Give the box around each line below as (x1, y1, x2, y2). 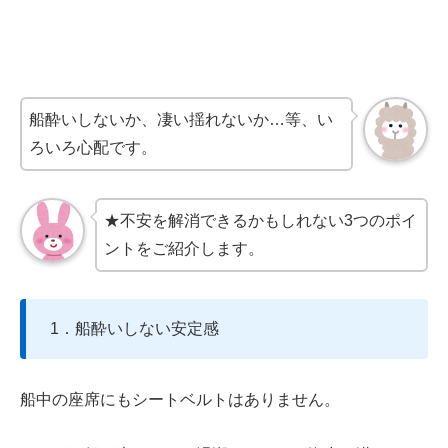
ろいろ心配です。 (29, 138, 157, 156)
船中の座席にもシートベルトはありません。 (20, 391, 340, 409)
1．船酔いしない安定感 (50, 320, 219, 338)
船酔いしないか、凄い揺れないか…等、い (29, 110, 333, 128)
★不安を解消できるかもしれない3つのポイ (104, 211, 418, 229)
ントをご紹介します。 (104, 239, 265, 257)
